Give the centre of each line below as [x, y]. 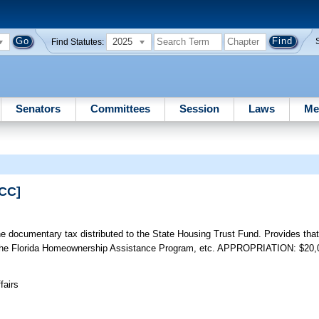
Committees [120, 108]
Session [199, 108]
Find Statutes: [78, 42]
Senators [38, 108]
